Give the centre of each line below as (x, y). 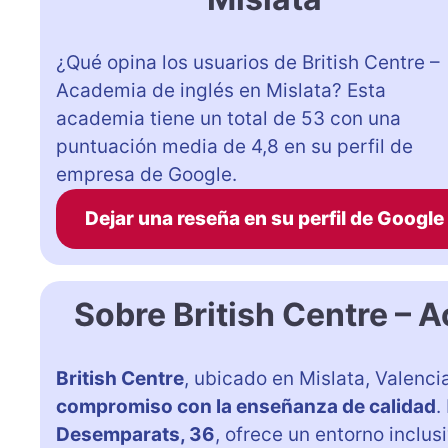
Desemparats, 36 (135, 434)
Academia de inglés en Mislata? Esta (221, 90)
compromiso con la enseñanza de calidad (246, 406)
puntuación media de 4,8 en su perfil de (234, 146)
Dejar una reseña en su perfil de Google (264, 218)
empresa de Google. (146, 174)
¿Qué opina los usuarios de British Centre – (248, 62)
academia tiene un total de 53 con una (228, 118)
